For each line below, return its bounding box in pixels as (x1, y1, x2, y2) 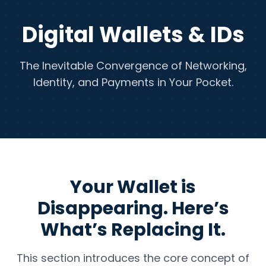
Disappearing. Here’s (37, 196, 229, 221)
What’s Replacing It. (40, 217, 226, 242)
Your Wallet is (70, 175, 196, 199)
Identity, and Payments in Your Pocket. (33, 75, 233, 90)
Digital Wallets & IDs (21, 20, 245, 50)
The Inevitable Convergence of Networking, (19, 58, 247, 73)
